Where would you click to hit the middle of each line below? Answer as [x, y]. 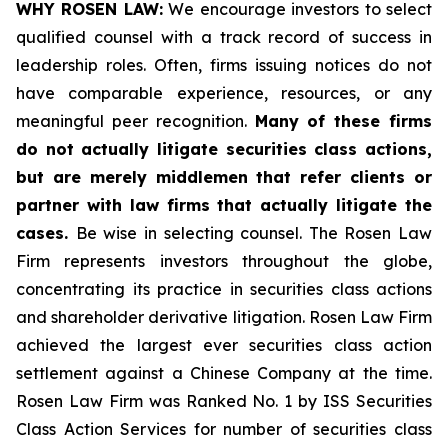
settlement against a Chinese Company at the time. [224, 373]
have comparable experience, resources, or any [224, 93]
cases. [46, 233]
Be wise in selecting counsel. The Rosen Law [253, 233]
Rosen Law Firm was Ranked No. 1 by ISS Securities [224, 401]
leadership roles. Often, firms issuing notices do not [224, 65]
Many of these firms [343, 121]
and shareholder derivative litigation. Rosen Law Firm [224, 317]
